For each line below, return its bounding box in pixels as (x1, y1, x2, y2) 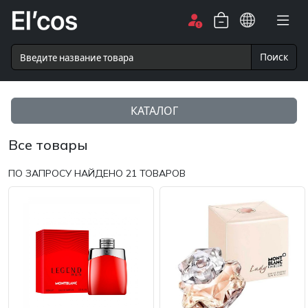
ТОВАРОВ (140, 166, 186, 179)
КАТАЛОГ (130, 102, 178, 118)
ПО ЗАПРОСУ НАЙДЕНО (8, 166, 126, 179)
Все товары (8, 135, 88, 153)
